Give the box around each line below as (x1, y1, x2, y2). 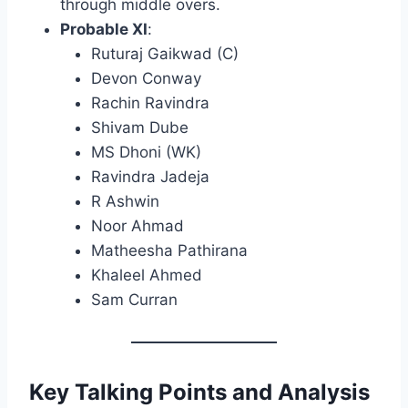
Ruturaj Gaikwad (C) (91, 45, 239, 64)
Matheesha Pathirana (91, 241, 248, 260)
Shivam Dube (91, 118, 189, 138)
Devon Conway (91, 69, 201, 88)
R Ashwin (91, 192, 159, 211)
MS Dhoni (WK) (91, 143, 201, 162)
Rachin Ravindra (91, 94, 209, 113)
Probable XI (60, 20, 148, 39)
